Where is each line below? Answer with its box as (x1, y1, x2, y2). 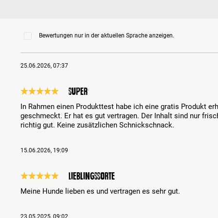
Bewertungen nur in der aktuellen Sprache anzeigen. (38, 32, 174, 39)
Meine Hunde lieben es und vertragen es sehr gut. (20, 187, 181, 196)
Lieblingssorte (69, 171, 115, 182)
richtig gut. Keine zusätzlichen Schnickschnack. (20, 121, 175, 130)
